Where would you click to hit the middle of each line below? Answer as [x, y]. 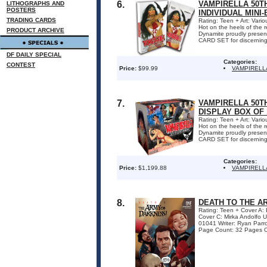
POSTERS [21, 10]
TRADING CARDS [31, 20]
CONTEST [21, 65]
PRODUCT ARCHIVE [35, 30]
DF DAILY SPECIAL [34, 55]
